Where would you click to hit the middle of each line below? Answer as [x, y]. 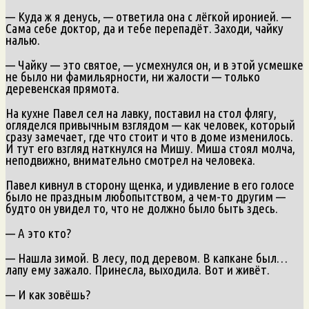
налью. [23, 40]
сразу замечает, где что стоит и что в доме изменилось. [149, 136]
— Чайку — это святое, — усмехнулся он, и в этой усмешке [154, 64]
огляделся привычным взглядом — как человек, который [150, 124]
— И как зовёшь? [48, 294]
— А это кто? [38, 233]
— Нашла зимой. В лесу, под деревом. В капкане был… [147, 258]
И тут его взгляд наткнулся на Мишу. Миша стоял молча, [150, 148]
